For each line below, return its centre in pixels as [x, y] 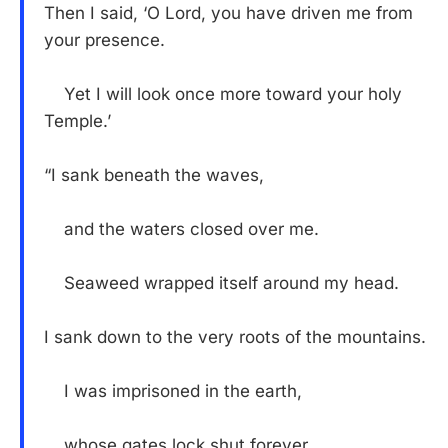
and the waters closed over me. [181, 229]
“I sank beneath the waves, [154, 175]
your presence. [104, 40]
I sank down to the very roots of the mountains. [235, 337]
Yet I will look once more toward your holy [223, 94]
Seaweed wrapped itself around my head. [221, 283]
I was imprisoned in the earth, [173, 391]
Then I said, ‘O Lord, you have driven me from [228, 13]
